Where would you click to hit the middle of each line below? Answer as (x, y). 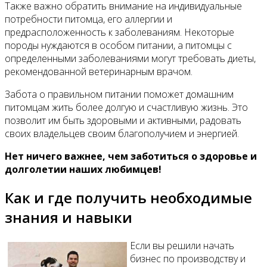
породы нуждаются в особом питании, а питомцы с (118, 45)
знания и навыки (69, 217)
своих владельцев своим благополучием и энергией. (122, 133)
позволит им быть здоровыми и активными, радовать (123, 120)
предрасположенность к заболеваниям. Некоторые (119, 32)
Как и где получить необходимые (128, 197)
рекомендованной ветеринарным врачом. (99, 71)
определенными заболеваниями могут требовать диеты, (130, 58)
